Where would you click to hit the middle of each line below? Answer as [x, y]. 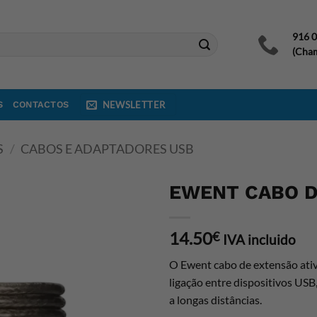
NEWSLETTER [134, 105]
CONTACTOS [41, 104]
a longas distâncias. [215, 300]
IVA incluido [259, 240]
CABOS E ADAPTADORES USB [108, 149]
